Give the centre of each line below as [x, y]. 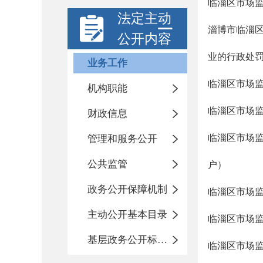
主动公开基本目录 [127, 215]
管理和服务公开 [122, 139]
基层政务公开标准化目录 [162, 240]
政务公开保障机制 [127, 189]
